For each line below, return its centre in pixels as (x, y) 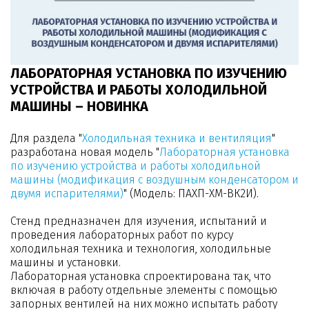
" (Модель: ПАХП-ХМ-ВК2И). (191, 194)
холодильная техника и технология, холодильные (141, 249)
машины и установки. (66, 263)
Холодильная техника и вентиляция (177, 139)
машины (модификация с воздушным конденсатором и (154, 180)
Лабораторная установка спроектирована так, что (141, 277)
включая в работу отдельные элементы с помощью (144, 290)
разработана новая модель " (85, 152)
